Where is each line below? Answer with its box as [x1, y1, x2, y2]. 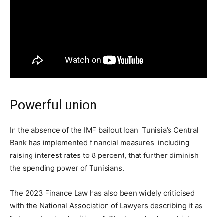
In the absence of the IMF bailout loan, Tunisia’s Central [10, 125, 199, 135]
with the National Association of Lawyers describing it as [10, 201, 202, 210]
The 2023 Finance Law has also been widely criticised [10, 188, 195, 198]
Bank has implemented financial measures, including [10, 138, 189, 147]
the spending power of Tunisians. [10, 163, 124, 172]
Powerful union [10, 97, 97, 113]
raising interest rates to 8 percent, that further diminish [10, 151, 199, 160]
